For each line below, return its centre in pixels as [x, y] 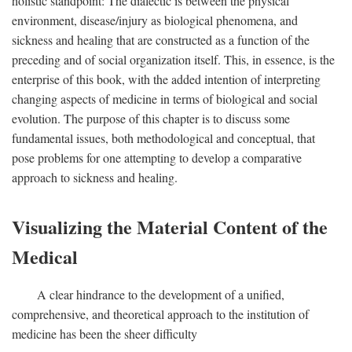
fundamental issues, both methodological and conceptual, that [163, 138]
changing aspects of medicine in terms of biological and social [165, 99]
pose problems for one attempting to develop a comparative [157, 158]
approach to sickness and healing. [95, 177]
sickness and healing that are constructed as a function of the [161, 40]
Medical [45, 257]
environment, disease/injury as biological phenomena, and [155, 20]
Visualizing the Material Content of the [170, 227]
